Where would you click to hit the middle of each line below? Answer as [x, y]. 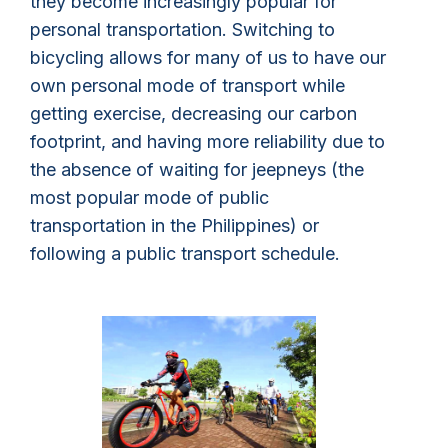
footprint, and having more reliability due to [207, 141]
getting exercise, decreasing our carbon [193, 113]
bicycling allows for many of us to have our [208, 57]
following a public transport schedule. [185, 253]
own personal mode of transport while [187, 85]
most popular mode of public [149, 197]
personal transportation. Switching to [182, 29]
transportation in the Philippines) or [174, 225]
